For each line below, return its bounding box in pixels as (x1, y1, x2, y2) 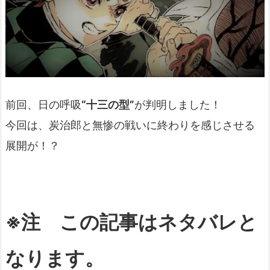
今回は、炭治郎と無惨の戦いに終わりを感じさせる (5, 118, 255, 131)
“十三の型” (81, 98, 134, 111)
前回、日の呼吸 (5, 98, 81, 111)
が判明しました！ (134, 98, 221, 111)
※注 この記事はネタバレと (5, 210, 257, 234)
